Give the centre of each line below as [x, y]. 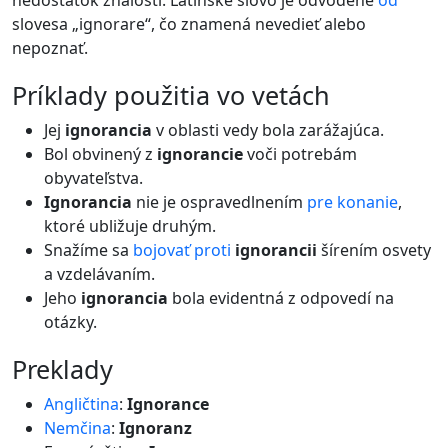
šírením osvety [374, 250]
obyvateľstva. [93, 178]
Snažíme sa [88, 250]
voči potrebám [300, 154]
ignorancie [200, 154]
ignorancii [276, 250]
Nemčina [77, 428]
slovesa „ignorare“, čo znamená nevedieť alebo [189, 24]
